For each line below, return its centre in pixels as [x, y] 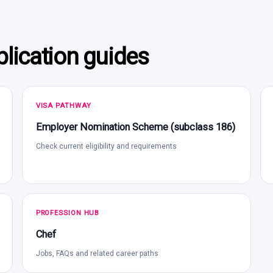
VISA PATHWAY [63, 105]
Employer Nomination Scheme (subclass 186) [135, 127]
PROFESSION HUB [68, 213]
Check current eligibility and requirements [106, 146]
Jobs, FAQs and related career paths [97, 253]
